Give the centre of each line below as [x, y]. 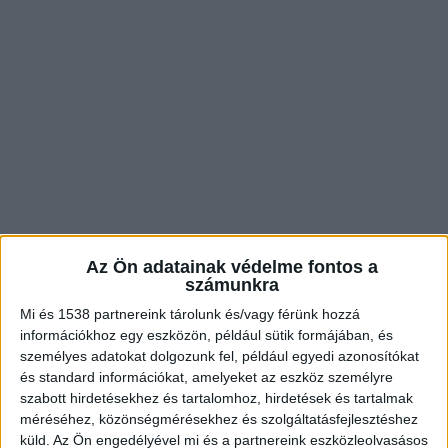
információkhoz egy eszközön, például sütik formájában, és [206, 335]
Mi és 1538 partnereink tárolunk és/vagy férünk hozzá [190, 314]
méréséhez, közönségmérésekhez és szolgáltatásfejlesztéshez [219, 419]
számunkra [231, 285]
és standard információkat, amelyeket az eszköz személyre [206, 377]
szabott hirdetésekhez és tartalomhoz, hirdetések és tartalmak [216, 398]
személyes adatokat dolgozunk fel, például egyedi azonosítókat [219, 356]
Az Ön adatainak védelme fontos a [231, 267]
